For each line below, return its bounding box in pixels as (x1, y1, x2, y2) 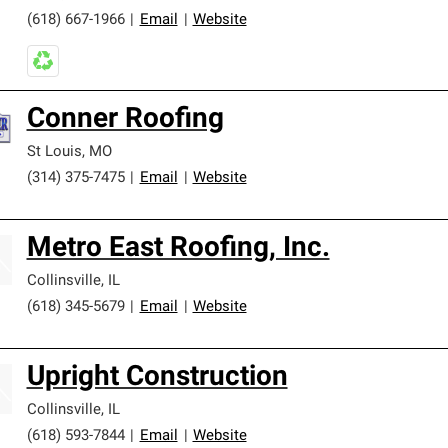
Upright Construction (26, 364, 288, 392)
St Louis (26, 145, 82, 160)
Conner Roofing (26, 106, 224, 134)
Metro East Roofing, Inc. (26, 235, 330, 263)
